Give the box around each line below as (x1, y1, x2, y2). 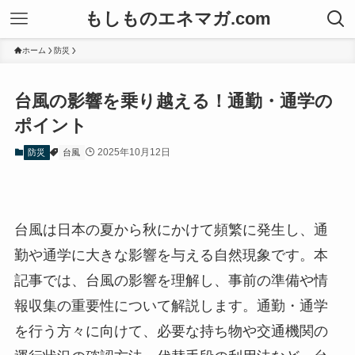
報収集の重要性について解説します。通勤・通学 (13, 297, 328, 314)
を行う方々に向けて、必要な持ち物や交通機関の (13, 323, 328, 339)
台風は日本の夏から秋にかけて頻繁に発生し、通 (13, 221, 328, 238)
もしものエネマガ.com (84, 9, 271, 29)
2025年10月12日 (97, 147, 170, 158)
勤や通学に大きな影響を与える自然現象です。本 (13, 246, 328, 263)
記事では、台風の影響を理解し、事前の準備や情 (13, 272, 328, 288)
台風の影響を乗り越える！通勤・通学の (13, 91, 333, 112)
